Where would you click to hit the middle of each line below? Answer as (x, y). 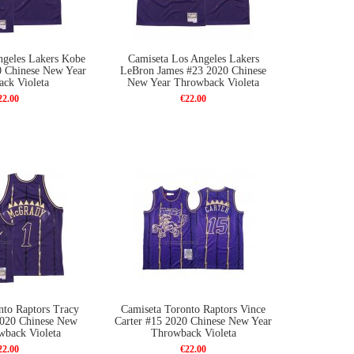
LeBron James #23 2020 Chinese (193, 71)
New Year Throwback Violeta (193, 83)
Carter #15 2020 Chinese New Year (193, 321)
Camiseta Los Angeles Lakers (193, 59)
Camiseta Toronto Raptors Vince (193, 309)
